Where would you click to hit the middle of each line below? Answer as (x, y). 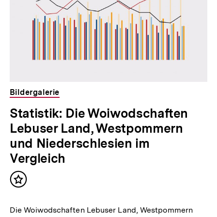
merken (33, 193)
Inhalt (30, 184)
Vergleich (38, 158)
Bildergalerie (35, 92)
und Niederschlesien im (80, 143)
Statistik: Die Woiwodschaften (99, 113)
